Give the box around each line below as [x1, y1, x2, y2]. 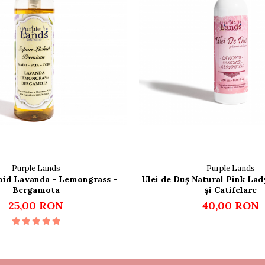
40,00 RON [202, 199, 259, 213]
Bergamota [12, 185, 60, 196]
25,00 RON [8, 199, 63, 213]
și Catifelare [204, 185, 257, 196]
